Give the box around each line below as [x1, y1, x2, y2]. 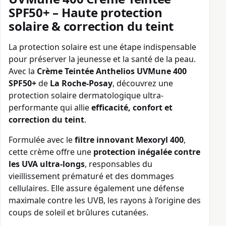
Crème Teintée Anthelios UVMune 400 [37, 66, 187, 77]
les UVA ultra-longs [9, 158, 85, 170]
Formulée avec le [9, 134, 75, 146]
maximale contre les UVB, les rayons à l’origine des [9, 195, 201, 206]
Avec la [9, 66, 37, 77]
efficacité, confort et [91, 102, 173, 114]
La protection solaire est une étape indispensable [9, 41, 196, 53]
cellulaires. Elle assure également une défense [9, 183, 184, 194]
